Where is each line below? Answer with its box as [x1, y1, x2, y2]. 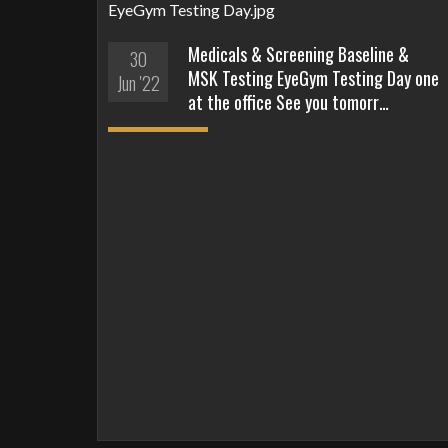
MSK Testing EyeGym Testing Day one [188, 64, 439, 91]
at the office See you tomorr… [188, 88, 389, 115]
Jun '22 [116, 69, 160, 96]
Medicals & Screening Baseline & [188, 40, 409, 67]
